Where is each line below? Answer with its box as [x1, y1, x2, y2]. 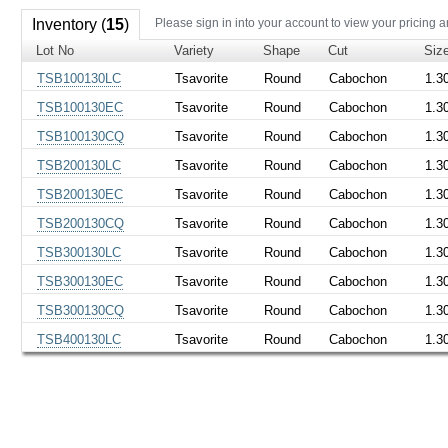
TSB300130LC [37, 244, 122, 260]
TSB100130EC [37, 99, 124, 115]
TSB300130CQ [37, 302, 125, 318]
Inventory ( [31, 15, 106, 33]
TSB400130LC [37, 331, 122, 347]
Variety [174, 42, 215, 58]
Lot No [36, 42, 75, 58]
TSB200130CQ [37, 215, 125, 231]
